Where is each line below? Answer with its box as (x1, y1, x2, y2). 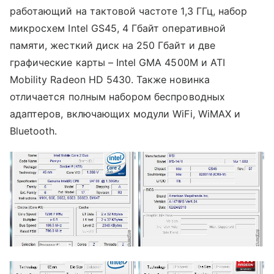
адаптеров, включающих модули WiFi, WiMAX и (10, 108, 241, 120)
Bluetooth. (10, 125, 57, 138)
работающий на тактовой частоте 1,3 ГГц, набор (10, 5, 248, 18)
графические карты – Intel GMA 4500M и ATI (10, 56, 225, 69)
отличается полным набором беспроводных (10, 91, 225, 103)
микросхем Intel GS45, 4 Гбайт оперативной (10, 22, 226, 35)
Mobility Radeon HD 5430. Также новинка (10, 73, 210, 86)
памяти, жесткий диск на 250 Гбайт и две (10, 39, 215, 52)
